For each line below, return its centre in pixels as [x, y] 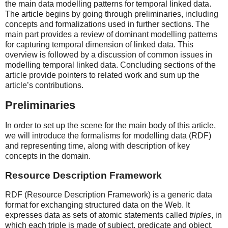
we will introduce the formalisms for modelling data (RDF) [108, 136]
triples [200, 215]
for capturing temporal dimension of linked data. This [99, 44]
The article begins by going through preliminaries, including [112, 14]
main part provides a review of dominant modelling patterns [111, 34]
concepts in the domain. [48, 156]
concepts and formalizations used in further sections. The [107, 24]
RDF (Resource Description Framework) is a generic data [109, 194]
